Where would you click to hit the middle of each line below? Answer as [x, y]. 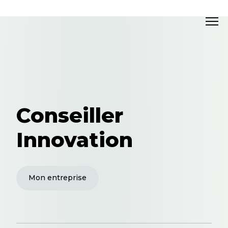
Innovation [75, 139]
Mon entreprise [58, 177]
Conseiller [70, 115]
